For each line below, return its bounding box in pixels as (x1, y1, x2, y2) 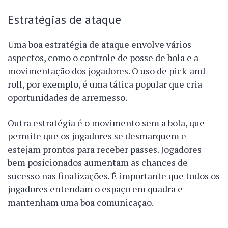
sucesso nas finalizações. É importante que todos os (8, 169, 220, 182)
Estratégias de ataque (8, 12, 121, 27)
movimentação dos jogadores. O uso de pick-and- (8, 65, 209, 77)
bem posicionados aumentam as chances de (8, 156, 188, 169)
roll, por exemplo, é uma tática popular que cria (8, 78, 202, 91)
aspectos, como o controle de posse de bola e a (8, 51, 198, 64)
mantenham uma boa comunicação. (8, 196, 154, 209)
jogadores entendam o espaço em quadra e (8, 183, 183, 195)
